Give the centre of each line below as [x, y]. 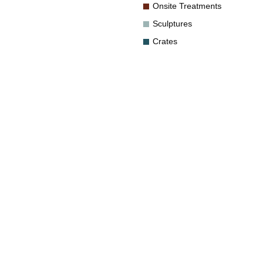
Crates [165, 41]
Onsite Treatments [187, 6]
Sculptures [172, 24]
